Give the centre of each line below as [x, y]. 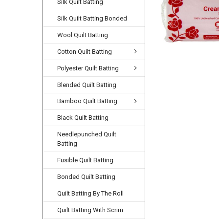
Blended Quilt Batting [87, 85]
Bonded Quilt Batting [87, 177]
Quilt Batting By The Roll [91, 194]
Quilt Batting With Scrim [90, 210]
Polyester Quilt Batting [88, 68]
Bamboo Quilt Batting [88, 101]
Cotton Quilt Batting [85, 51]
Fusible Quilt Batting [86, 160]
